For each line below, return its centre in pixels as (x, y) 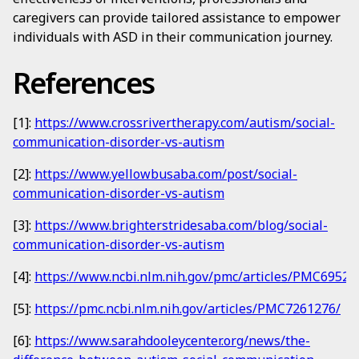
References (83, 83)
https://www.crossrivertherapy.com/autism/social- (185, 123)
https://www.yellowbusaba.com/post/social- (166, 174)
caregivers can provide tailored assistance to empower (177, 18)
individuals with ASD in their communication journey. (173, 37)
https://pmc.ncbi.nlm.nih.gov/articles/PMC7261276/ (188, 309)
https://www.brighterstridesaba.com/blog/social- (181, 225)
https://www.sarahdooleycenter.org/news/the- (172, 341)
